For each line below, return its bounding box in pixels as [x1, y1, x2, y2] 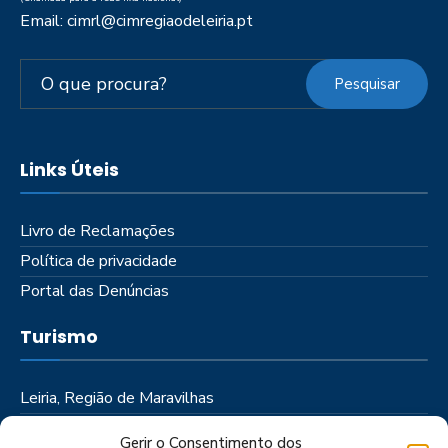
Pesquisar [334, 73, 400, 94]
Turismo [20, 324, 98, 350]
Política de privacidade [20, 250, 177, 273]
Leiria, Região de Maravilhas [20, 387, 214, 410]
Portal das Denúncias [20, 280, 169, 303]
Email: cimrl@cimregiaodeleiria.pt [20, 10, 253, 33]
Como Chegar [20, 417, 116, 440]
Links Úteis [20, 157, 119, 183]
